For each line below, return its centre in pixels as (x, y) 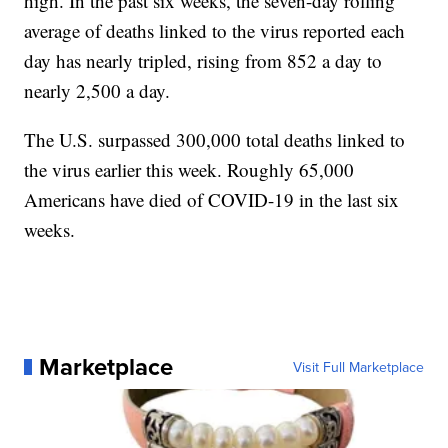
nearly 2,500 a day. (97, 91)
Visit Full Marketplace (358, 367)
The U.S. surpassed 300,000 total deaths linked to (215, 140)
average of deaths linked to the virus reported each (215, 31)
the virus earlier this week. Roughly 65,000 (189, 170)
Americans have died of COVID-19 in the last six (212, 200)
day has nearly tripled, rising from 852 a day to (203, 61)
